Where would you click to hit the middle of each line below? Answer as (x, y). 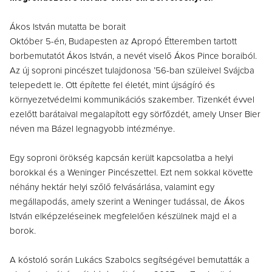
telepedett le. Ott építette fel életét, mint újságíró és (112, 85)
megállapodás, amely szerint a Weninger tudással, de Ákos (127, 202)
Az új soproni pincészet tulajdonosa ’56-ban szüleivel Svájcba (132, 70)
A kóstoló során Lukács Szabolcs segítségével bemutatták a (130, 260)
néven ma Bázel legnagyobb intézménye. (92, 129)
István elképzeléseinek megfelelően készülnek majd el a (123, 216)
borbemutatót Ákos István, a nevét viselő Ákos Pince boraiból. (133, 56)
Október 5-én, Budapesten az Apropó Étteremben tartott (123, 41)
